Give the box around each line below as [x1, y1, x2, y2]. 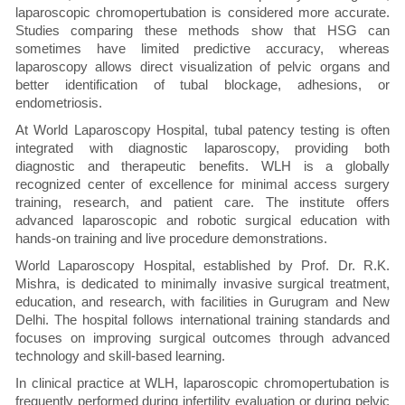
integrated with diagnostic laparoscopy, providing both [15, 140, 390, 156]
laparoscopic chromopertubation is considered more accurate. [15, 5, 390, 21]
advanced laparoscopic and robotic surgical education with [15, 212, 390, 229]
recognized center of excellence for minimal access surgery [15, 176, 390, 193]
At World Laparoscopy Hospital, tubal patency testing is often [15, 122, 390, 138]
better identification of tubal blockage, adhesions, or [15, 77, 390, 93]
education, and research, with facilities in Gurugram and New [15, 294, 390, 310]
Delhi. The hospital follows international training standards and [15, 312, 390, 328]
